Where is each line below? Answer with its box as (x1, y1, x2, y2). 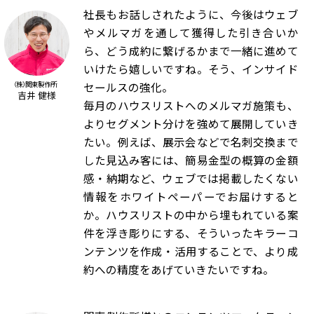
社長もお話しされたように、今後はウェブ (83, 6, 299, 23)
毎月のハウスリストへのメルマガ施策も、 (83, 97, 299, 114)
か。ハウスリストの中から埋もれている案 (83, 207, 299, 224)
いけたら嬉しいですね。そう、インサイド (83, 61, 299, 78)
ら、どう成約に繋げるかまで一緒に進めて (83, 43, 299, 60)
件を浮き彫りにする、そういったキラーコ (83, 225, 299, 242)
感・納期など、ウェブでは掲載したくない (83, 170, 299, 187)
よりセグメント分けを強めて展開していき (83, 116, 299, 132)
